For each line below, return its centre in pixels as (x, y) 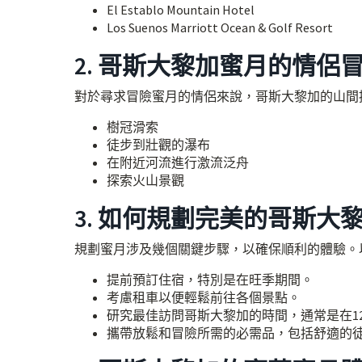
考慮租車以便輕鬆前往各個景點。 (204, 297)
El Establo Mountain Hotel (181, 10)
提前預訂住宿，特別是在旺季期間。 (210, 280)
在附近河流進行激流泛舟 (178, 162)
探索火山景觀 (145, 180)
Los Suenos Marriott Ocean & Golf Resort (220, 27)
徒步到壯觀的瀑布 (158, 145)
